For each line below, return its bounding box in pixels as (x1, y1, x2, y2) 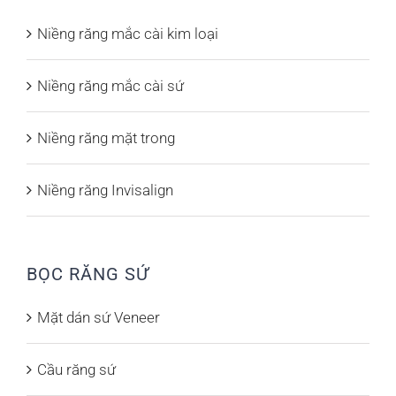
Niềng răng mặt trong (37, 128, 175, 147)
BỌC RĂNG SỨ (27, 263, 149, 285)
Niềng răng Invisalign (37, 180, 173, 199)
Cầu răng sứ (37, 360, 116, 378)
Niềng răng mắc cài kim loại (37, 24, 218, 42)
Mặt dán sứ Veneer (37, 308, 160, 326)
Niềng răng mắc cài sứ (37, 76, 184, 95)
